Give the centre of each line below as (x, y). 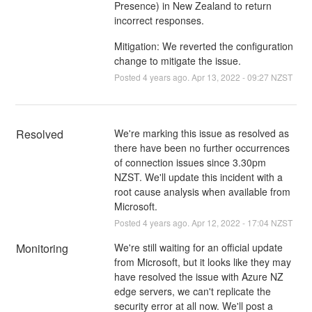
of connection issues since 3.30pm (190, 162)
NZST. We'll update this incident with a (198, 177)
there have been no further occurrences (202, 147)
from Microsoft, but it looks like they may (202, 262)
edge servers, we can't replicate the (192, 291)
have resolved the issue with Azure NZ (198, 276)
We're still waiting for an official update (198, 247)
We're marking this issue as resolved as (201, 133)
